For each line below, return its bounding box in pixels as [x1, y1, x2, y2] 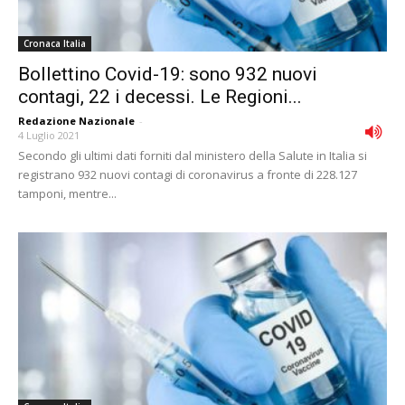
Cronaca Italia [24, 37, 86, 51]
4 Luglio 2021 [18, 128, 80, 143]
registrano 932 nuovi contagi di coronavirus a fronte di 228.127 [18, 166, 357, 184]
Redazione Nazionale [18, 114, 135, 128]
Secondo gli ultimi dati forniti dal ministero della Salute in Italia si [18, 147, 367, 165]
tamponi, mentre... [18, 185, 117, 202]
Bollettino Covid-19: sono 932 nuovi [18, 63, 317, 86]
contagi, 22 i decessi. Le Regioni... [18, 86, 302, 108]
